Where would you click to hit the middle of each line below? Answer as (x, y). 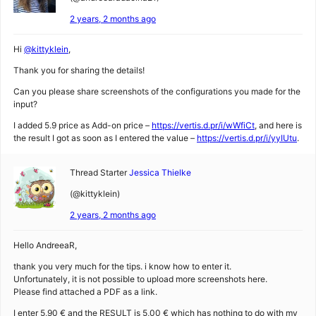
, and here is (278, 125)
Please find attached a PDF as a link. (85, 292)
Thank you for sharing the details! (79, 70)
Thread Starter (98, 172)
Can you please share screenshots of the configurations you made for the (157, 91)
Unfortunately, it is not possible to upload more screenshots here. (140, 279)
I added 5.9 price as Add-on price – (83, 125)
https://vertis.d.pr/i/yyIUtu (247, 138)
